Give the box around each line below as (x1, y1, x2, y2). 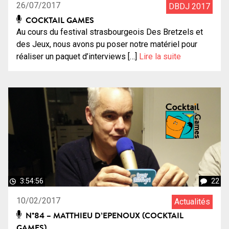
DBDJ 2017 (169, 1, 210, 11)
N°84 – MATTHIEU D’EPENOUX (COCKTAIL (24, 209, 184, 221)
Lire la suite (139, 51, 181, 61)
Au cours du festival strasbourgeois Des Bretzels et (16, 27, 203, 37)
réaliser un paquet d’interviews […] (16, 51, 139, 61)
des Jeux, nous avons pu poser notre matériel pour (16, 39, 197, 49)
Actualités (174, 196, 210, 207)
